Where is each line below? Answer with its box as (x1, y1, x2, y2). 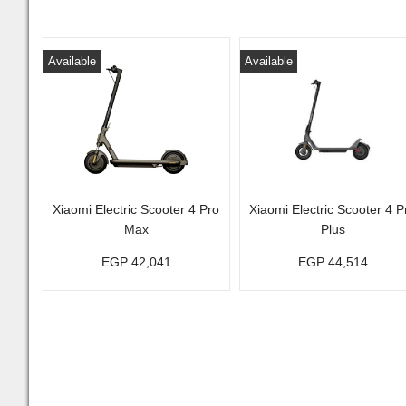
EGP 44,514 (297, 255, 368, 269)
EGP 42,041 (101, 255, 171, 269)
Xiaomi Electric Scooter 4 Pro (53, 202, 220, 217)
